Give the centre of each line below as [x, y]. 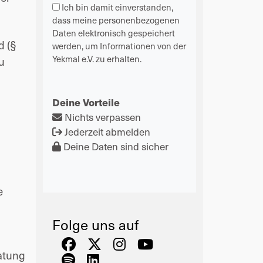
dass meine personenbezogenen [116, 20]
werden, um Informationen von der [119, 46]
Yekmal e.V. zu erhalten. [97, 59]
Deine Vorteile [86, 102]
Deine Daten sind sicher [115, 146]
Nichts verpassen [102, 117]
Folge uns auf [95, 224]
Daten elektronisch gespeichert [114, 33]
